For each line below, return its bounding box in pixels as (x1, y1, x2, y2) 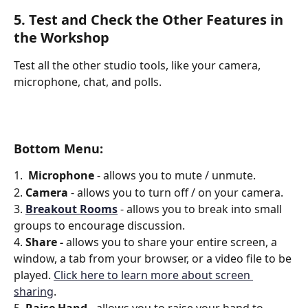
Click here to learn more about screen (54, 267, 253, 283)
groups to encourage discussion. (14, 218, 185, 233)
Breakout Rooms (25, 201, 118, 217)
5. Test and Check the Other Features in (14, 10, 287, 30)
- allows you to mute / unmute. (97, 168, 256, 184)
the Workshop (14, 28, 109, 47)
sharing (14, 284, 54, 299)
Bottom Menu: (14, 140, 107, 157)
